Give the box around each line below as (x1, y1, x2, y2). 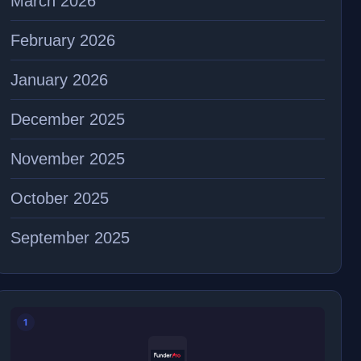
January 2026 (10, 71, 108, 89)
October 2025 (10, 189, 109, 207)
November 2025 (10, 150, 125, 168)
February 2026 (10, 31, 115, 49)
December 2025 (10, 110, 125, 128)
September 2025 (10, 229, 130, 247)
